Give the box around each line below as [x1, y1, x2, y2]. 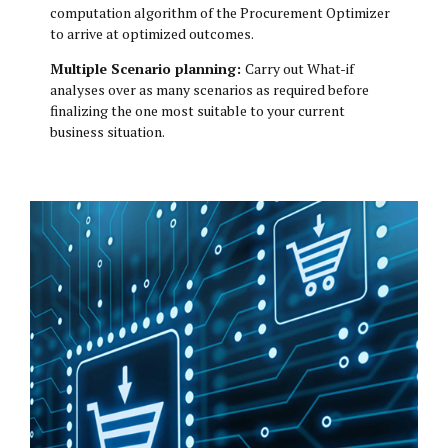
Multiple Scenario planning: [50, 58, 245, 78]
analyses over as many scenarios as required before [50, 79, 369, 99]
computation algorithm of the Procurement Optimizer [50, 2, 390, 22]
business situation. [50, 121, 165, 141]
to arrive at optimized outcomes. [50, 23, 254, 43]
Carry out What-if [245, 58, 354, 78]
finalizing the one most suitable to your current [50, 100, 345, 120]
